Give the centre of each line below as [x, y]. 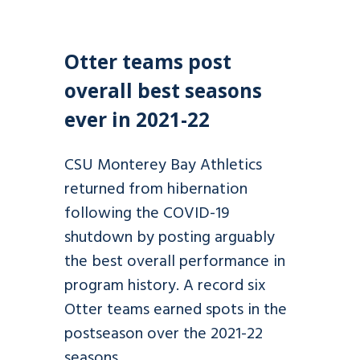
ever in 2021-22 [137, 119]
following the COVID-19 [147, 213]
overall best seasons [163, 90]
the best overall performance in [175, 262]
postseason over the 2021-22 [164, 334]
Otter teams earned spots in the [176, 310]
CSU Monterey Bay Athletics [163, 165]
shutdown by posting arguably [170, 237]
